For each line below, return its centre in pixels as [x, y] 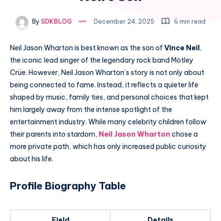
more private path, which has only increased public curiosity [108, 147]
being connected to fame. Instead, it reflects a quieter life [104, 85]
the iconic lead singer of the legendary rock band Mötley [102, 60]
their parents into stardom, [54, 134]
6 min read [189, 21]
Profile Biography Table [68, 185]
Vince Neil [182, 48]
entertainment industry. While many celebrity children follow [108, 122]
